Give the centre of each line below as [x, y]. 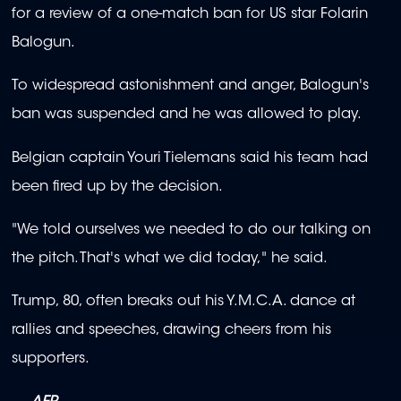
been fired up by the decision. [117, 187]
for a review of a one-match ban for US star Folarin [190, 15]
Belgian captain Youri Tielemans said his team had [190, 158]
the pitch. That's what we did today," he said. [170, 259]
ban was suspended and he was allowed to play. [187, 115]
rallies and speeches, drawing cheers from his [171, 331]
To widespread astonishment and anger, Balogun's [190, 86]
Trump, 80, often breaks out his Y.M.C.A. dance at [183, 302]
